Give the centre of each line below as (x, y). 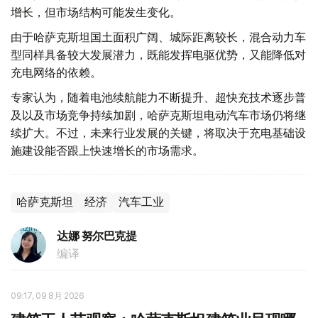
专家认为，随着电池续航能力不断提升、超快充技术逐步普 (158, 98)
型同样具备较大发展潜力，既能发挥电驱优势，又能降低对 (158, 55)
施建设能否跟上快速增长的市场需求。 (107, 151)
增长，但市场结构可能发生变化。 (96, 12)
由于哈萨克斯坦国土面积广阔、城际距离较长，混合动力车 (158, 37)
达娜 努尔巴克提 (97, 236)
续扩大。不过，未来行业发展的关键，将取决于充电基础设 (158, 133)
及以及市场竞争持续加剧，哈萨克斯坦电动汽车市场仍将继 (158, 115)
